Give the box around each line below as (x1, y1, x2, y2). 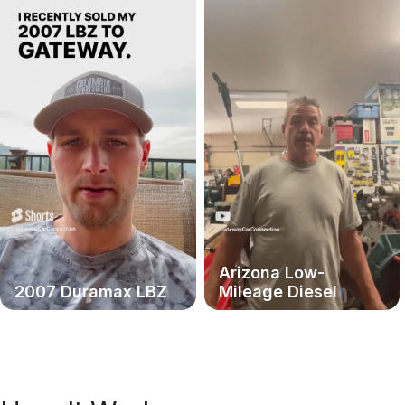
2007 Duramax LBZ (14, 281, 167, 301)
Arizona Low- (218, 262, 325, 282)
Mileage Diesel (218, 281, 337, 301)
